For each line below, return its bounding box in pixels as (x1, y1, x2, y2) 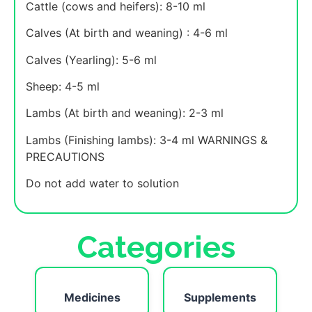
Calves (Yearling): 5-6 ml (26, 52, 157, 67)
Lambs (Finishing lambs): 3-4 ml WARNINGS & (26, 132, 267, 147)
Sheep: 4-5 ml (26, 79, 100, 93)
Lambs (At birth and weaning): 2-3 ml (26, 106, 224, 120)
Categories (77, 228, 235, 265)
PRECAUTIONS (26, 149, 104, 164)
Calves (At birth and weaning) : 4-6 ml (26, 26, 228, 40)
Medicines (63, 290, 120, 304)
